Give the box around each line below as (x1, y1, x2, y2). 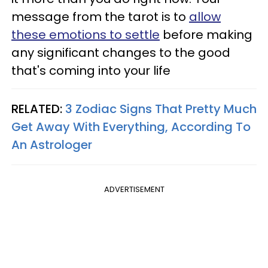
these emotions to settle (11, 26, 160, 43)
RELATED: (11, 100, 65, 117)
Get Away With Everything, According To (11, 118, 251, 135)
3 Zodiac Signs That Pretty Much (65, 100, 257, 117)
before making (160, 26, 252, 43)
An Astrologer (11, 136, 92, 153)
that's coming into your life (11, 62, 173, 79)
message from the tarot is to (11, 8, 189, 25)
